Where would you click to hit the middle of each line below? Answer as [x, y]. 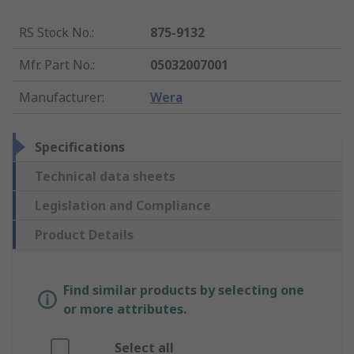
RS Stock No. [55, 33]
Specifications [80, 147]
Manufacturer [60, 98]
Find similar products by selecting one [184, 290]
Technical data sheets [105, 177]
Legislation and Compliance [123, 206]
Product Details [84, 235]
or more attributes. [125, 309]
